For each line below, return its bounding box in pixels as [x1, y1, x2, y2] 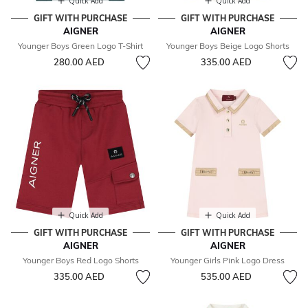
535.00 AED [200, 271, 252, 283]
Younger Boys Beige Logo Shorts [166, 41, 289, 52]
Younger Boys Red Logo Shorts [22, 255, 139, 266]
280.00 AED [53, 56, 104, 68]
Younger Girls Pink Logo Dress [170, 255, 285, 266]
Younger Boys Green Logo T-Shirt [18, 41, 143, 52]
